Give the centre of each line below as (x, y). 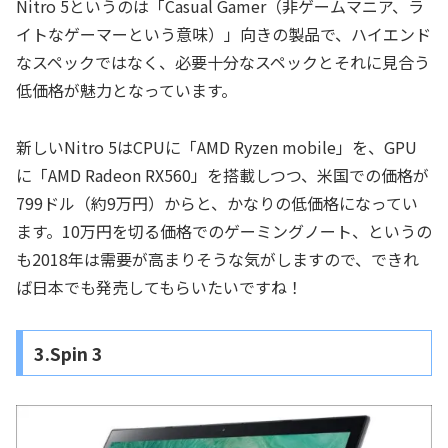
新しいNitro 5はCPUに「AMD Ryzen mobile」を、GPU (216, 147)
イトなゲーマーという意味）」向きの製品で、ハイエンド (223, 34)
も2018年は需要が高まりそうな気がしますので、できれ (217, 259)
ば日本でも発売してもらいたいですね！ (159, 287)
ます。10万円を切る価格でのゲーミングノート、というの (224, 231)
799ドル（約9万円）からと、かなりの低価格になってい (217, 203)
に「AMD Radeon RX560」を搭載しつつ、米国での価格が (222, 175)
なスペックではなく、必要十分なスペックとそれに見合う (223, 62)
